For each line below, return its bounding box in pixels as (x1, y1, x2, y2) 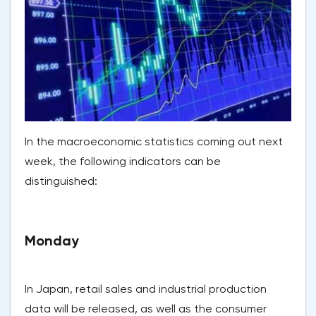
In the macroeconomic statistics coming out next (25, 135, 283, 149)
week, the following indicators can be (25, 154, 221, 169)
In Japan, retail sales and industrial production (25, 282, 267, 296)
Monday (25, 232, 79, 250)
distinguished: (25, 174, 97, 188)
